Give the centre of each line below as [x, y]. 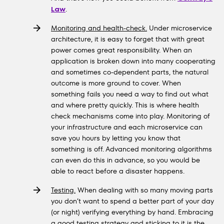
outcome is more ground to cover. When [116, 83]
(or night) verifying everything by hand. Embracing [132, 212]
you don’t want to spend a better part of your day [132, 201]
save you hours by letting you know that [116, 138]
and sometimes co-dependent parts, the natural [130, 72]
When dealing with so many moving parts [144, 190]
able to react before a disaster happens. [118, 171]
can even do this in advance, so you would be [125, 160]
